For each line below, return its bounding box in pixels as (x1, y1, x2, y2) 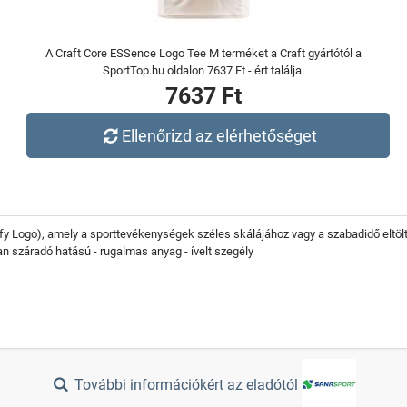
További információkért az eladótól (71, 376, 303, 394)
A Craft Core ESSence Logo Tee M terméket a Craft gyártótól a (45, 46, 362, 60)
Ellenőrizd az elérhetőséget (122, 125, 318, 145)
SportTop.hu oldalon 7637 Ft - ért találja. (103, 64, 304, 77)
